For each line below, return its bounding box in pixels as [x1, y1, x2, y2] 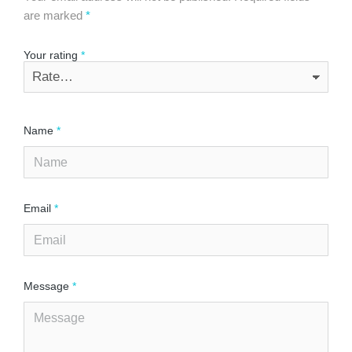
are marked [24, 8, 86, 22]
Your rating [24, 48, 81, 61]
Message [24, 279, 72, 292]
